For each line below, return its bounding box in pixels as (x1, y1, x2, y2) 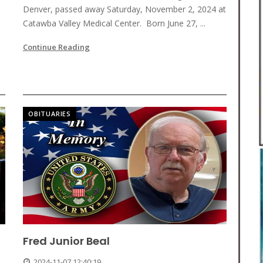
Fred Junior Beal (23, 234, 110, 249)
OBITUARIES (28, 109, 71, 119)
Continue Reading (23, 42, 90, 53)
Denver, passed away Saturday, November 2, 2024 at (23, 4, 226, 15)
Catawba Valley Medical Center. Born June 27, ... (23, 18, 205, 29)
